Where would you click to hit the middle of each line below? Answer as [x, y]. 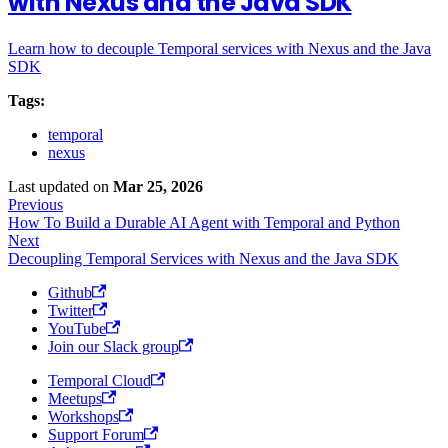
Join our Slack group [113, 346]
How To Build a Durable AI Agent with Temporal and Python [204, 222]
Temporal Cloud [99, 380]
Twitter [70, 310]
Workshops [83, 416]
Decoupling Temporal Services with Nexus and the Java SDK [203, 258]
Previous [35, 204]
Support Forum [96, 434]
